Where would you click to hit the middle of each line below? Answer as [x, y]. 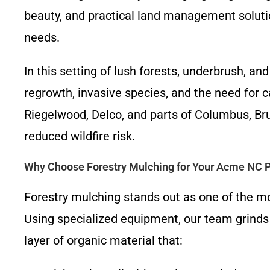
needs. [42, 37]
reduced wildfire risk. [80, 136]
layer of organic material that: [103, 240]
